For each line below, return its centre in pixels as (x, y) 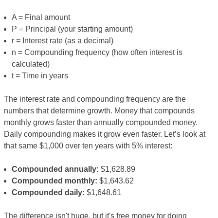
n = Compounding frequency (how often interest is (97, 52)
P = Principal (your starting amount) (72, 29)
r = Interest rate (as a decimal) (63, 41)
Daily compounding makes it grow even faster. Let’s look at (105, 134)
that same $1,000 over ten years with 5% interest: (88, 146)
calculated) (31, 64)
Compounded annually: (55, 169)
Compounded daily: (48, 192)
